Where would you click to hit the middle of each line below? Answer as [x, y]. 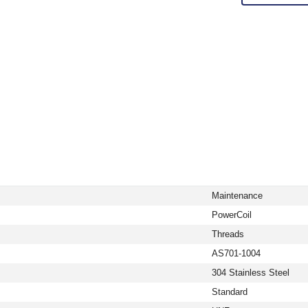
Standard [230, 292]
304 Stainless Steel [251, 273]
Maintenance [237, 196]
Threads [228, 234]
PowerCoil [232, 215]
